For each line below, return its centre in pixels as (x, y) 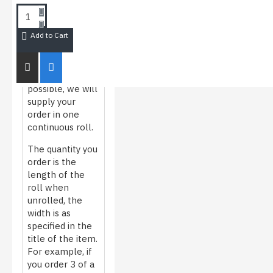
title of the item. (62, 238)
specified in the (60, 225)
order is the (52, 161)
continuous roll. (60, 127)
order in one (53, 114)
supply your (51, 101)
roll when (48, 187)
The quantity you (62, 149)
